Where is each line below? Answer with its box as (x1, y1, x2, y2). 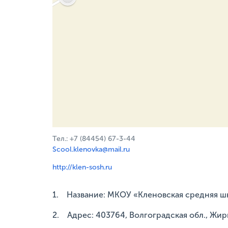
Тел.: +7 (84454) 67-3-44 (52, 134, 135, 144)
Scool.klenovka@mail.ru (52, 145, 130, 154)
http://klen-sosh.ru (52, 163, 112, 172)
